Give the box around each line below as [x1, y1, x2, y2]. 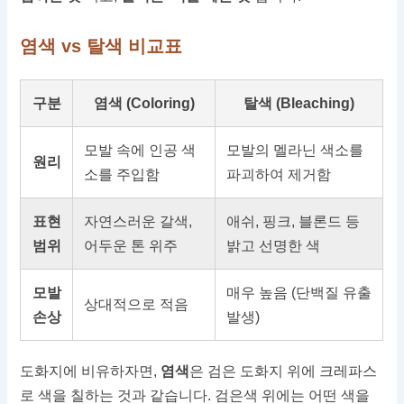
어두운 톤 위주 [84, 238, 179, 254]
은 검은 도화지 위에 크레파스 [189, 363, 378, 380]
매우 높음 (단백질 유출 [226, 285, 372, 301]
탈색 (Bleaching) [243, 96, 355, 112]
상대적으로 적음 [84, 297, 189, 313]
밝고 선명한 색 [226, 238, 321, 254]
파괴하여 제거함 [226, 167, 332, 183]
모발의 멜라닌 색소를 [226, 142, 364, 159]
